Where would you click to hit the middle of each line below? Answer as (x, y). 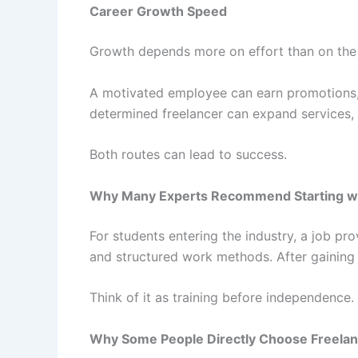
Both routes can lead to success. (188, 155)
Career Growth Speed (158, 12)
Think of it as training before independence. (222, 298)
